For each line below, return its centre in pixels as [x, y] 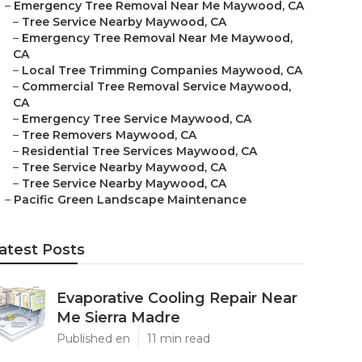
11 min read [179, 339]
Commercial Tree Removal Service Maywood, [156, 86]
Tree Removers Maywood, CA [109, 135]
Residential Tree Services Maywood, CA [139, 151]
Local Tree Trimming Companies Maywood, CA [162, 70]
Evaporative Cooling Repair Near [177, 298]
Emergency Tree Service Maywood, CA [137, 119]
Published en [93, 339]
